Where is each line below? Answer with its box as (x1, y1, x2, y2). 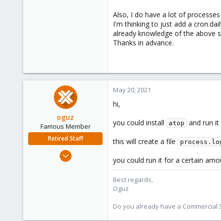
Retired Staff (47, 134, 83, 143)
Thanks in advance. (113, 38, 174, 47)
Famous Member (40, 122, 91, 131)
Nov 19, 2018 (66, 147, 103, 156)
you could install (113, 118, 166, 127)
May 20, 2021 (113, 85, 151, 94)
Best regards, (113, 175, 153, 184)
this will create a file (113, 137, 178, 146)
